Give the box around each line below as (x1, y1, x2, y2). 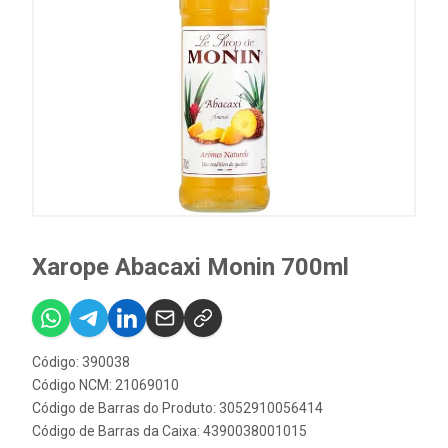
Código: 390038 (32, 354, 130, 370)
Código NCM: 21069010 (32, 377, 179, 393)
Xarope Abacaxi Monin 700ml (32, 253, 349, 281)
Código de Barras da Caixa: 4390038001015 (32, 423, 307, 439)
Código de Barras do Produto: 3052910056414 (32, 400, 323, 416)
